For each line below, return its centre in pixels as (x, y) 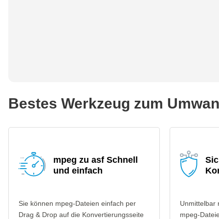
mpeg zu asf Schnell (96, 160)
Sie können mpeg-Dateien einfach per (77, 203)
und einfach (78, 171)
